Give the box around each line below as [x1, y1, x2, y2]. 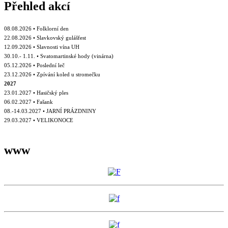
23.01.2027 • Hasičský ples [4, 89, 68, 96]
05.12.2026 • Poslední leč [4, 62, 65, 68]
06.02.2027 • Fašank [4, 98, 53, 105]
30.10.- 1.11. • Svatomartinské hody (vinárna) [4, 52, 113, 59]
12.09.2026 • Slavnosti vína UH [4, 43, 79, 50]
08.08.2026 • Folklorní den [4, 25, 69, 32]
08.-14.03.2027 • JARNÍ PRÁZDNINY [4, 107, 96, 114]
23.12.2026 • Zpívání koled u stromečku [4, 71, 100, 77]
